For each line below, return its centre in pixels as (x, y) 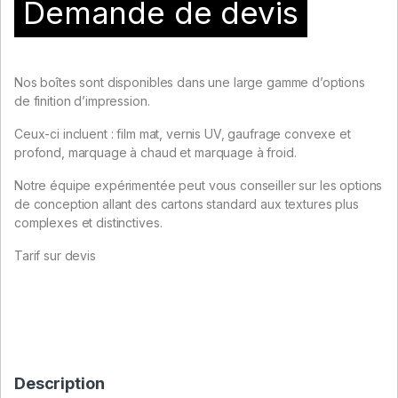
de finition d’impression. (82, 100)
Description (60, 383)
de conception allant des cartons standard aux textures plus (187, 203)
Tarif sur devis (55, 255)
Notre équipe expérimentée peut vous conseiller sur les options (199, 185)
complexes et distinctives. (88, 222)
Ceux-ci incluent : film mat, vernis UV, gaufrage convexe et (183, 133)
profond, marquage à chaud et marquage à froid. (155, 152)
